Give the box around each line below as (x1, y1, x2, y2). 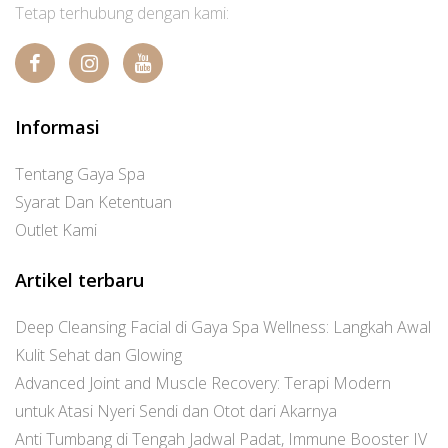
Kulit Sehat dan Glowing (15, 344, 182, 366)
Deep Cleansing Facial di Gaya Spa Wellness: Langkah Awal (15, 316, 431, 338)
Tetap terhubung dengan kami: (15, 2, 229, 24)
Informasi (15, 115, 100, 139)
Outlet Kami (15, 219, 97, 241)
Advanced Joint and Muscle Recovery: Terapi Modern (15, 372, 391, 394)
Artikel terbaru (15, 268, 144, 292)
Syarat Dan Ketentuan (15, 191, 172, 213)
